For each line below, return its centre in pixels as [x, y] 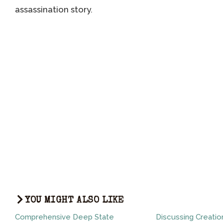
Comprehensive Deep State [64, 217]
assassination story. [54, 9]
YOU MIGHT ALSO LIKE [74, 201]
